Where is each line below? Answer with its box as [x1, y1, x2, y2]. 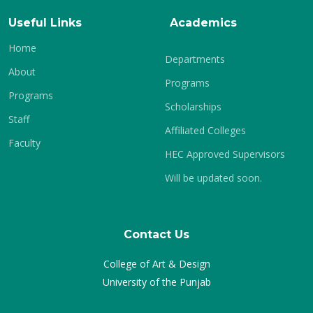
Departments [165, 52, 225, 66]
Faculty [8, 136, 41, 150]
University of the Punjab [102, 275, 211, 289]
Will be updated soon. [165, 171, 262, 184]
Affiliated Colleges [165, 124, 246, 137]
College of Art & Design [103, 257, 210, 270]
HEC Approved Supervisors [165, 147, 285, 161]
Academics [170, 16, 237, 29]
